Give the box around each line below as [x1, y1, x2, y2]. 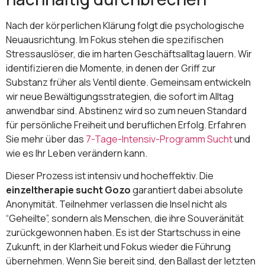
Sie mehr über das [6, 132, 86, 146]
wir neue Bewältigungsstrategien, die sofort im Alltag [6, 89, 234, 103]
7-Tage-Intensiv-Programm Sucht [86, 132, 232, 146]
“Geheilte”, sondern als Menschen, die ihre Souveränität [6, 211, 244, 225]
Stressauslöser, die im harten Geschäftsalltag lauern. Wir [6, 47, 252, 60]
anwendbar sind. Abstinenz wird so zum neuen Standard [6, 104, 247, 117]
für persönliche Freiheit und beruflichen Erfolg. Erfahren [6, 118, 246, 131]
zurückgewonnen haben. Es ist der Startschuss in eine [6, 225, 241, 239]
